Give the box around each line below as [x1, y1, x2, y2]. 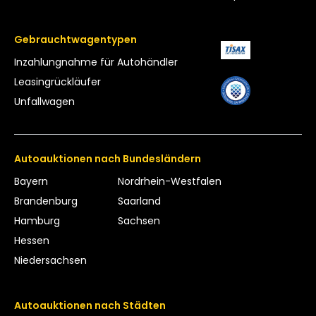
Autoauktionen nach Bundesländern [14, 151, 201, 166]
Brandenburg [14, 193, 78, 208]
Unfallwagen [14, 94, 75, 109]
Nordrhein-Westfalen [117, 174, 221, 188]
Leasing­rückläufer [14, 74, 101, 89]
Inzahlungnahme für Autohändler [14, 54, 178, 69]
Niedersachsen [14, 253, 87, 267]
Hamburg [14, 213, 60, 228]
